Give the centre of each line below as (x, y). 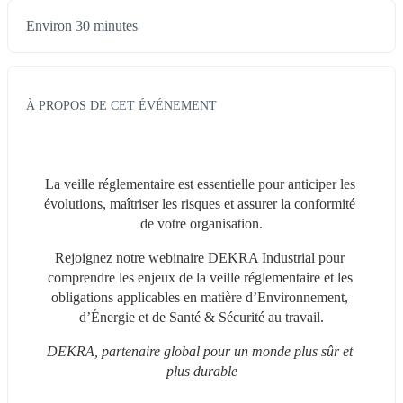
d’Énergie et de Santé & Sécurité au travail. (201, 317)
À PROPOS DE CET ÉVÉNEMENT (121, 105)
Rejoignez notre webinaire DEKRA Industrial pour (200, 257)
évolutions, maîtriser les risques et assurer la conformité (200, 203)
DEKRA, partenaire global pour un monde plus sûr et (200, 351)
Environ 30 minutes (82, 26)
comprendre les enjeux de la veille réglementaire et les (200, 277)
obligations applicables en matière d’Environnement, (200, 297)
